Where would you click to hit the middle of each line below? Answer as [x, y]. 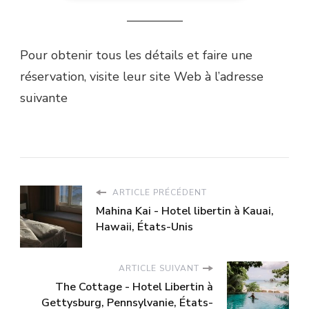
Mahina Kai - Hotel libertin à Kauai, [185, 211]
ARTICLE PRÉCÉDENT [158, 193]
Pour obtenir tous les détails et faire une [136, 56]
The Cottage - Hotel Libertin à [134, 287]
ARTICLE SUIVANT [159, 269]
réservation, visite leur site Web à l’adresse [142, 77]
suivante [44, 98]
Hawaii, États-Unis [144, 227]
